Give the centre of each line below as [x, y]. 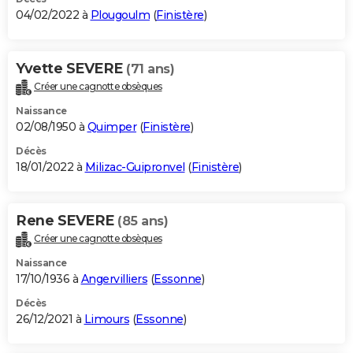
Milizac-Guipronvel [135, 167]
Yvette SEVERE [71, 68]
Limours [106, 319]
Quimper [111, 126]
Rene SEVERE [67, 220]
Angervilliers [114, 279]
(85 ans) [143, 221]
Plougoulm [120, 15]
